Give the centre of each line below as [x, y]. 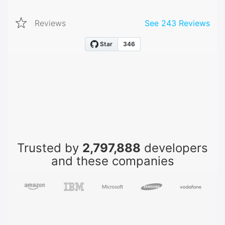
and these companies [113, 161]
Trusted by [50, 148]
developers [174, 148]
